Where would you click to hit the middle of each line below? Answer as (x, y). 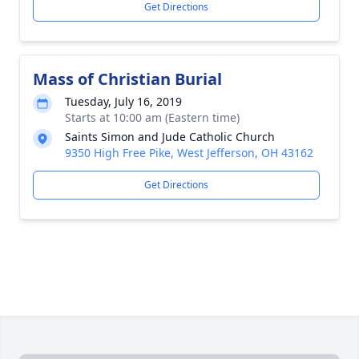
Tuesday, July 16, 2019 (123, 101)
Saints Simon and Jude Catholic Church (170, 137)
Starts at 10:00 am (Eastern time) (152, 117)
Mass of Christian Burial (127, 79)
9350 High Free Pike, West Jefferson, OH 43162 (189, 153)
